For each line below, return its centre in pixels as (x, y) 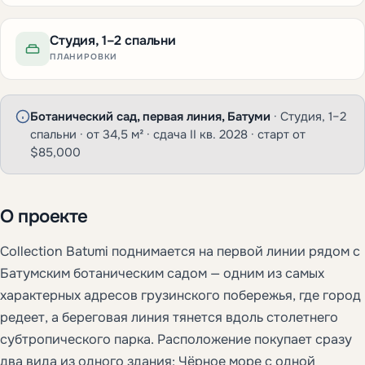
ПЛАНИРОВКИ (84, 57)
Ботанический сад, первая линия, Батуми (150, 116)
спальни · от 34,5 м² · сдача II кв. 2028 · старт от (168, 134)
